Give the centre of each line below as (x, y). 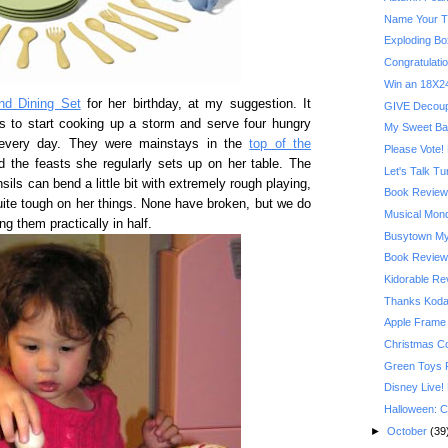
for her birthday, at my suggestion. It (196, 104)
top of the (280, 144)
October (408, 430)
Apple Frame (414, 322)
